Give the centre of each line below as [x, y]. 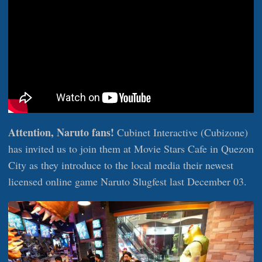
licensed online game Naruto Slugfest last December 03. [127, 181]
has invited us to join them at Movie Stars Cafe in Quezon [131, 148]
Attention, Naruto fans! [61, 132]
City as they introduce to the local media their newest [121, 165]
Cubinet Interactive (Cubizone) [181, 132]
